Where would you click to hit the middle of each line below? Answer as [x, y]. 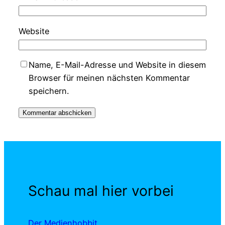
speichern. [48, 91]
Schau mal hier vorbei [101, 191]
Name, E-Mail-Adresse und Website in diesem [117, 65]
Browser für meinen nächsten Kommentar [109, 78]
